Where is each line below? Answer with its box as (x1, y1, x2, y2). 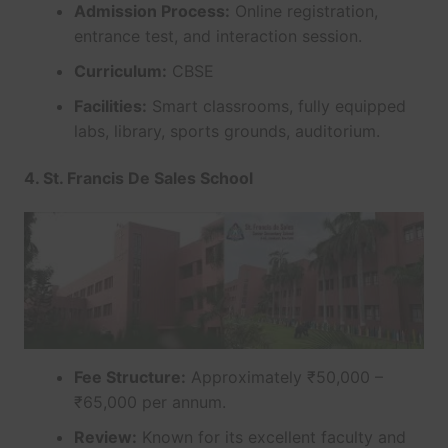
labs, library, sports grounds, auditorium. (73, 121, 380, 142)
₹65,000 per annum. (73, 391, 226, 412)
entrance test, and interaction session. (73, 26, 362, 47)
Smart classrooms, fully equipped (146, 96, 406, 117)
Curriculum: (73, 61, 167, 82)
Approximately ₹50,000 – (185, 366, 383, 387)
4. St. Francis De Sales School (23, 168, 253, 189)
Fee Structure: (73, 366, 186, 387)
